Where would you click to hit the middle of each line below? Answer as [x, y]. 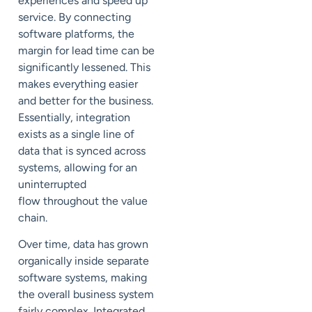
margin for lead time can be [86, 50]
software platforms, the [76, 33]
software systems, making [83, 278]
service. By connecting [75, 17]
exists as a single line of [76, 134]
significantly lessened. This [84, 67]
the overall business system [86, 295]
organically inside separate [84, 261]
